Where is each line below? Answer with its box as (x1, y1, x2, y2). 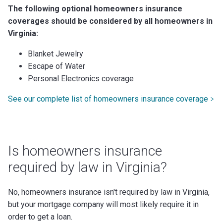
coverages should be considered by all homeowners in (8, 16, 213, 26)
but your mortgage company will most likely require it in (8, 199, 199, 209)
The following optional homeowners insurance (8, 3, 182, 13)
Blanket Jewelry (28, 49, 83, 58)
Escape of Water (28, 61, 85, 71)
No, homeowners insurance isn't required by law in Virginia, (8, 187, 210, 197)
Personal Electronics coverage (28, 73, 134, 83)
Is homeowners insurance (8, 142, 162, 159)
